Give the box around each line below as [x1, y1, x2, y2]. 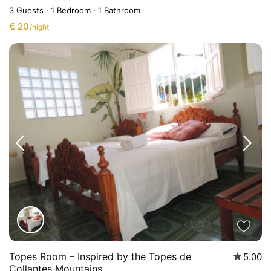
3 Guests [9, 5, 47, 16]
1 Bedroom [48, 5, 94, 16]
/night [28, 22, 50, 32]
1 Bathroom [96, 5, 141, 16]
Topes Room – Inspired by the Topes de [9, 250, 192, 263]
